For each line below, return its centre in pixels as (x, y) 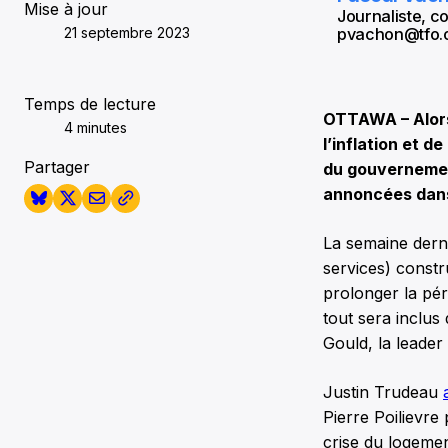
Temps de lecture (90, 103)
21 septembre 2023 (127, 32)
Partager (57, 166)
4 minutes (95, 127)
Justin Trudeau (383, 391)
